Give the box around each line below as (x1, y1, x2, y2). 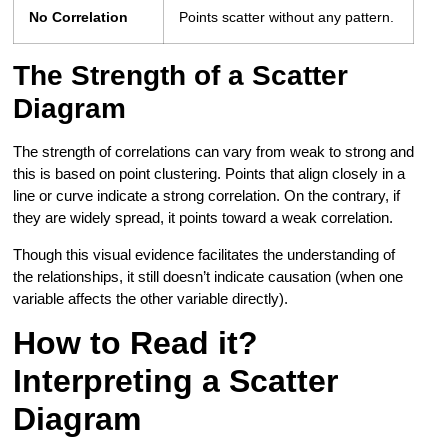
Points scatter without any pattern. (179, 10, 395, 26)
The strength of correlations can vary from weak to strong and (13, 143, 415, 161)
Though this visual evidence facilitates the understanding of (13, 245, 396, 263)
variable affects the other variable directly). (13, 289, 289, 307)
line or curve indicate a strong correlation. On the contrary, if (13, 187, 401, 205)
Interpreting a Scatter (13, 363, 339, 399)
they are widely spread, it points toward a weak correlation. (13, 209, 398, 227)
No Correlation (29, 10, 129, 26)
